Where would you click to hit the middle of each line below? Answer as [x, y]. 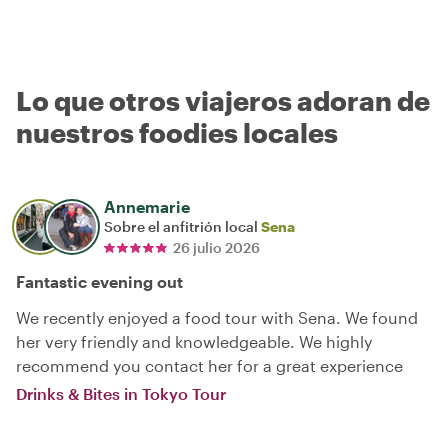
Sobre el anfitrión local [182, 226]
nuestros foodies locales [177, 132]
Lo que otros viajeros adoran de [223, 100]
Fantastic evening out [99, 281]
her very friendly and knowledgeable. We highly [194, 341]
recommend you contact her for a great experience [209, 365]
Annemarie [147, 206]
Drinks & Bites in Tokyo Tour [121, 393]
